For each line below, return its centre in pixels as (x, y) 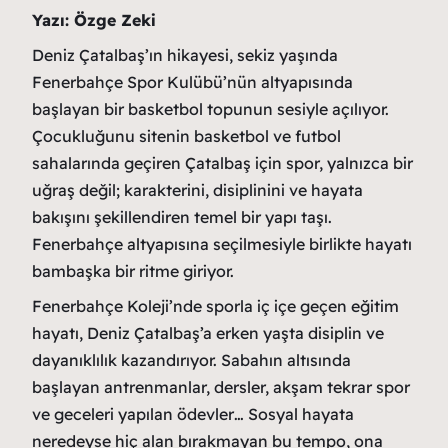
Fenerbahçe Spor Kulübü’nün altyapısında (192, 82)
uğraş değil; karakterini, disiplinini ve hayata (197, 190)
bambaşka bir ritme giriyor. (133, 271)
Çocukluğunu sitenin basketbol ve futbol (186, 136)
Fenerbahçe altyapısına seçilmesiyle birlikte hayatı (222, 244)
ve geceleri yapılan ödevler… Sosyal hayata (193, 414)
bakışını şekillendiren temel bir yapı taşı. (182, 217)
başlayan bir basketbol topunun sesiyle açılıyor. (210, 109)
